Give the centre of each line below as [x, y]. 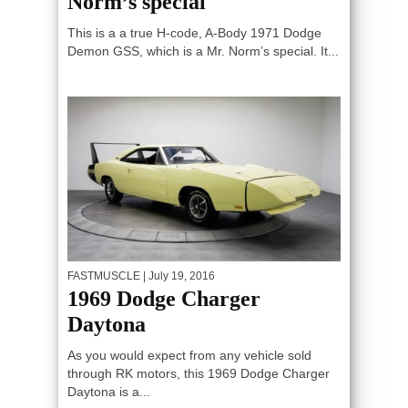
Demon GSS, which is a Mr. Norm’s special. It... [203, 51]
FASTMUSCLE [104, 276]
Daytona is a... [109, 392]
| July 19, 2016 [178, 276]
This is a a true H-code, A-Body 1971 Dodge [194, 32]
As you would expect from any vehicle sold [189, 356]
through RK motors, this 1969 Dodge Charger [199, 374]
